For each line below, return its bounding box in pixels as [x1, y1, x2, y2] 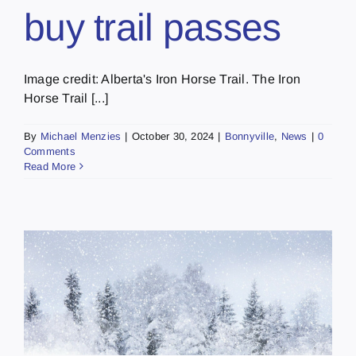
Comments [24, 145, 75, 157]
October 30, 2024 [131, 130, 215, 142]
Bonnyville [224, 130, 275, 142]
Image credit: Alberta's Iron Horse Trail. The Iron [24, 72, 300, 86]
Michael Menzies [40, 130, 122, 142]
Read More [24, 160, 76, 172]
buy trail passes [24, 6, 281, 48]
